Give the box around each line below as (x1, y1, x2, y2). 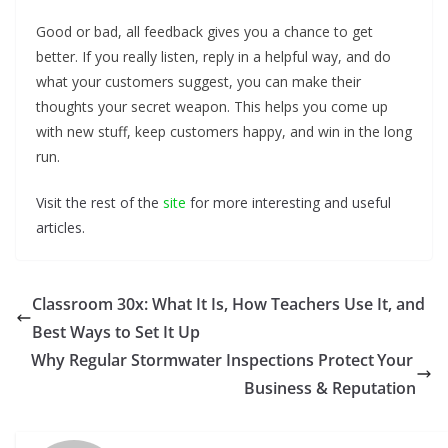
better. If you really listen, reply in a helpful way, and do (36, 47, 391, 66)
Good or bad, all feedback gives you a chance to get (36, 22, 373, 41)
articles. (36, 218, 85, 237)
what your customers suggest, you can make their (36, 72, 361, 91)
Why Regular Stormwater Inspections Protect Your (31, 349, 416, 371)
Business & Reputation (244, 377, 416, 399)
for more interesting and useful (186, 193, 391, 212)
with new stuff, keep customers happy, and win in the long (36, 122, 412, 141)
